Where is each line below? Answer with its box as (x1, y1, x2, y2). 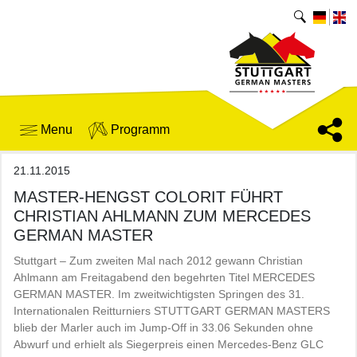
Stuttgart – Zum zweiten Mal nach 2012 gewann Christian (14, 254, 303, 267)
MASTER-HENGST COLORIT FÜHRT (14, 188, 283, 206)
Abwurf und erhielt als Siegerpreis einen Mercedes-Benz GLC (14, 338, 324, 351)
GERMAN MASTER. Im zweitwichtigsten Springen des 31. (14, 288, 304, 300)
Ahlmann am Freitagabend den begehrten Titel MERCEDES (14, 271, 315, 284)
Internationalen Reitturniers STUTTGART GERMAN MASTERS (14, 304, 330, 317)
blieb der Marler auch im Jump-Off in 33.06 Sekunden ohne (14, 321, 313, 334)
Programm (108, 123, 170, 136)
